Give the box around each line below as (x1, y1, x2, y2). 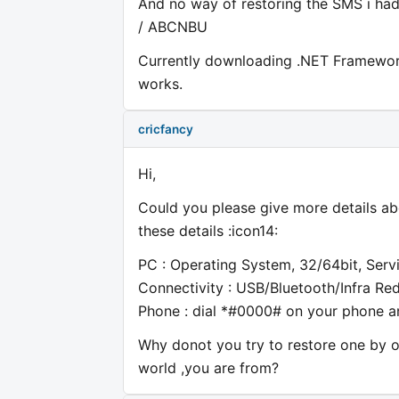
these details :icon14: (138, 222, 278, 240)
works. (138, 74, 183, 93)
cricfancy (138, 121, 193, 136)
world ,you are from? (138, 359, 279, 378)
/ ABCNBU (138, 17, 208, 36)
